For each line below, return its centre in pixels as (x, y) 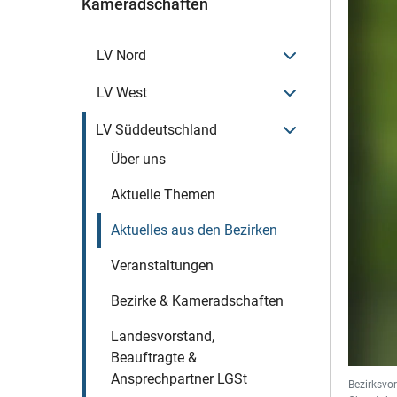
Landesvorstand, (163, 336)
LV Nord (121, 55)
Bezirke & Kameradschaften (197, 301)
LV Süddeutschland (156, 130)
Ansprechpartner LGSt (179, 379)
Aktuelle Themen (163, 195)
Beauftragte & (154, 358)
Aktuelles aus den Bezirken (194, 230)
